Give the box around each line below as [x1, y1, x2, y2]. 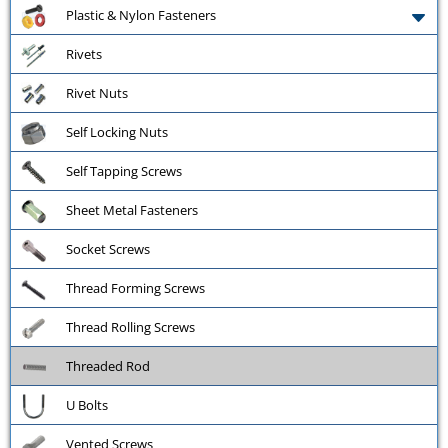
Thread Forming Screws [66, 279, 205, 298]
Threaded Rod [66, 357, 150, 376]
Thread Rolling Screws [66, 318, 195, 337]
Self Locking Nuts [66, 123, 168, 142]
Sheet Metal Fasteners [66, 201, 198, 220]
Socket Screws [66, 240, 150, 259]
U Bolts [66, 396, 108, 415]
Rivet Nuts [66, 84, 128, 103]
